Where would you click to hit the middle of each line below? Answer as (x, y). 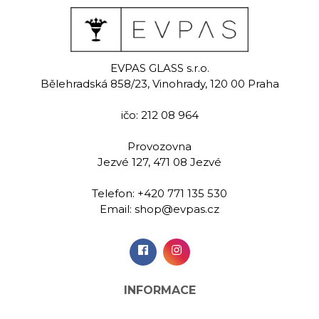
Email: (117, 209)
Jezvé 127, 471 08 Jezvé (159, 162)
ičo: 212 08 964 (159, 115)
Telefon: (115, 193)
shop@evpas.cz (177, 209)
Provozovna (159, 146)
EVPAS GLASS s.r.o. (159, 68)
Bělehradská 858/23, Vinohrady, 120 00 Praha (159, 83)
